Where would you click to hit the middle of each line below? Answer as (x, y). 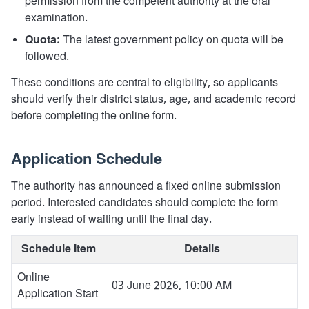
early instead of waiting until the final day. (111, 220)
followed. (47, 57)
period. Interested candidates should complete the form (144, 203)
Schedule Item (59, 249)
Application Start (58, 294)
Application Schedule (87, 160)
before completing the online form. (94, 116)
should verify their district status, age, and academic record (153, 100)
